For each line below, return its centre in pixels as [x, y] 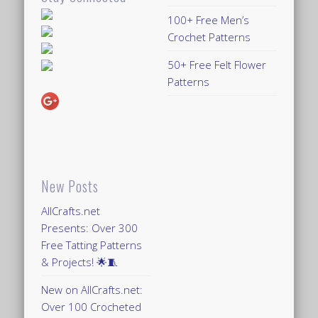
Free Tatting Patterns [92, 245]
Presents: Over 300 [90, 227]
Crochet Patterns [209, 37]
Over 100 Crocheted [92, 306]
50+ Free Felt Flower [217, 64]
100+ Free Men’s [209, 20]
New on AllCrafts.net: [92, 289]
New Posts [70, 186]
